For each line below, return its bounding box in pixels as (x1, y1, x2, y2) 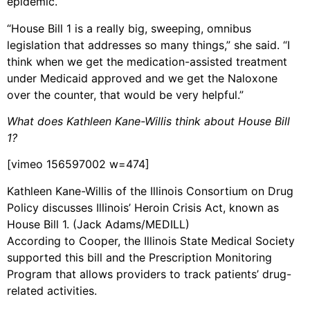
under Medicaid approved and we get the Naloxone (7, 71, 277, 85)
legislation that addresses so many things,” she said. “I (7, 37, 290, 52)
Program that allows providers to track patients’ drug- (7, 266, 291, 281)
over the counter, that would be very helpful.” (7, 87, 244, 102)
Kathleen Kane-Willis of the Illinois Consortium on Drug (7, 183, 293, 198)
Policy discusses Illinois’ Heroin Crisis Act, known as (7, 200, 279, 215)
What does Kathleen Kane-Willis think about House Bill (7, 114, 290, 128)
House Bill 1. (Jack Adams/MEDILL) (7, 217, 190, 231)
